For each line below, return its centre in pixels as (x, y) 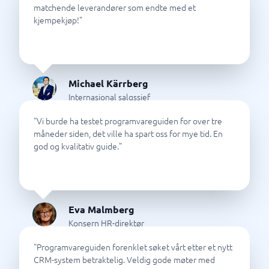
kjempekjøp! (56, 20)
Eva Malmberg (101, 209)
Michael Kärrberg (108, 83)
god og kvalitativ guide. (76, 146)
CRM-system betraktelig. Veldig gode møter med (124, 259)
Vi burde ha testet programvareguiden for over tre (129, 121)
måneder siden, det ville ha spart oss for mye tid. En (128, 133)
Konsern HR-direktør (106, 223)
